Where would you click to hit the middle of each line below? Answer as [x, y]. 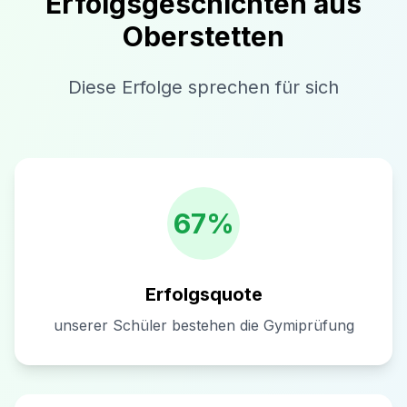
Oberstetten [203, 36]
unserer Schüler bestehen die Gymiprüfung [203, 325]
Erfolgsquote [203, 294]
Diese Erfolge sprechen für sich [203, 87]
